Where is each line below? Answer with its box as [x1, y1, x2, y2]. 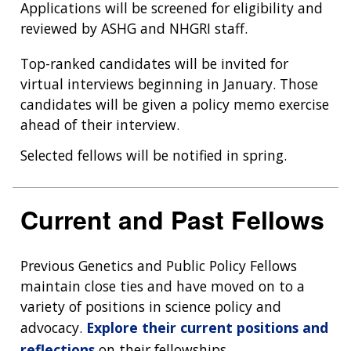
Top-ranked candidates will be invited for [20, 53, 288, 73]
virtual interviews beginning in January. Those [20, 74, 318, 93]
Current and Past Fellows [20, 201, 324, 238]
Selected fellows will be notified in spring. [20, 145, 287, 165]
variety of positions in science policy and [20, 297, 281, 317]
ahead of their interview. [20, 114, 179, 134]
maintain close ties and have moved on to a [20, 277, 305, 296]
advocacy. [20, 318, 86, 338]
